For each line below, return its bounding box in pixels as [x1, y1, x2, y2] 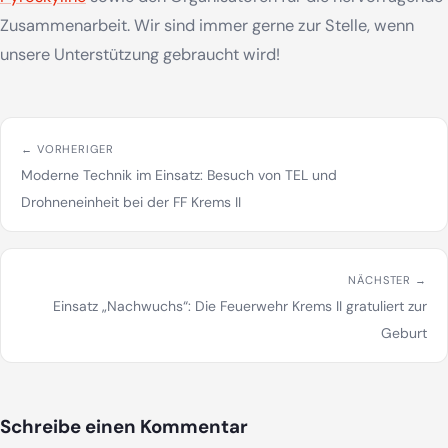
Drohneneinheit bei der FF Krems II [21, 193, 241, 211]
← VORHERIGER [21, 142, 114, 156]
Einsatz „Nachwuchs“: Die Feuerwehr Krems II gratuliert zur [53, 297, 427, 315]
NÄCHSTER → [348, 273, 427, 287]
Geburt [381, 324, 427, 342]
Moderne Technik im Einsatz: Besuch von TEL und [21, 166, 337, 184]
